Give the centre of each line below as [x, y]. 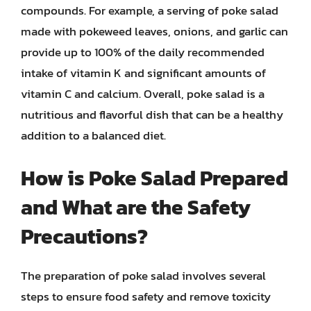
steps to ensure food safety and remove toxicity [146, 296]
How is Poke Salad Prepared [154, 178]
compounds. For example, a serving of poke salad [150, 10]
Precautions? [84, 236]
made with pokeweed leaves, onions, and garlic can [154, 31]
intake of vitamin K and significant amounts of [143, 73]
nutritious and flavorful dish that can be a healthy [152, 115]
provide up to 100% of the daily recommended [143, 52]
